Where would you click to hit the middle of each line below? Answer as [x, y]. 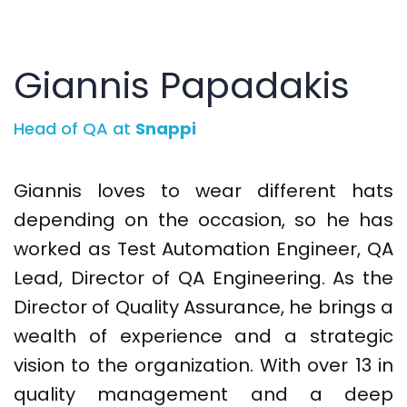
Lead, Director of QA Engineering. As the [203, 278]
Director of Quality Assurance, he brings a [203, 308]
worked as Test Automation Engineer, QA [203, 249]
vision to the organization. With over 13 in [203, 366]
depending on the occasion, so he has [203, 220]
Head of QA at [74, 129]
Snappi [166, 129]
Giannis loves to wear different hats [203, 191]
